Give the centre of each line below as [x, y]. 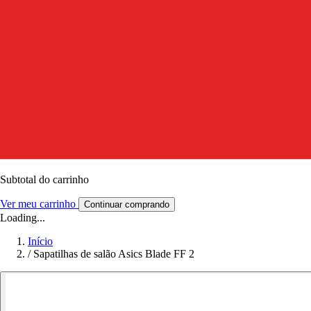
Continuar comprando [127, 204]
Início [40, 241]
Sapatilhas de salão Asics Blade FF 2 [114, 253]
